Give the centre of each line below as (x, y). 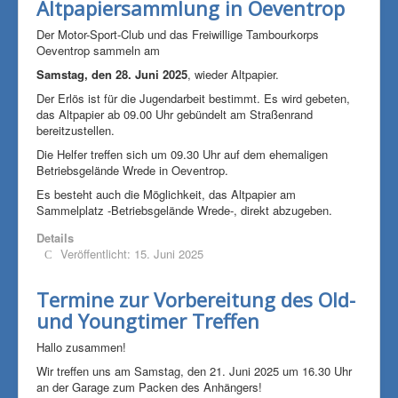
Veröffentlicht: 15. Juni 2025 (132, 253)
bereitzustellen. (76, 130)
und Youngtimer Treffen (148, 320)
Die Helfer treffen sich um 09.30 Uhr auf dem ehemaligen (182, 154)
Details (55, 237)
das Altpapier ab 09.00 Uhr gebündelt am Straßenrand (175, 114)
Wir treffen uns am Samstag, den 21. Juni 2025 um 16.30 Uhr (194, 370)
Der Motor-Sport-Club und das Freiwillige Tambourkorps (178, 34)
